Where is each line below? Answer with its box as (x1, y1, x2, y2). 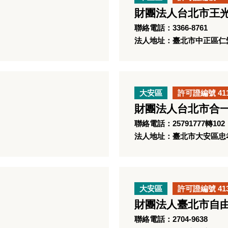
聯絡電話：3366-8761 (134, 23, 208, 32)
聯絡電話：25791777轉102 (134, 119, 225, 128)
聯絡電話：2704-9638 (134, 215, 208, 223)
